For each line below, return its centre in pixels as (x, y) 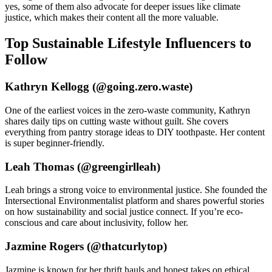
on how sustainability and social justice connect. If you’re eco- (124, 212)
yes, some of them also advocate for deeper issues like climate (123, 7)
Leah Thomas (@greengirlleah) (83, 166)
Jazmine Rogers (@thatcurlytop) (86, 246)
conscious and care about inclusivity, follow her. (97, 223)
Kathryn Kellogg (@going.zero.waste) (99, 87)
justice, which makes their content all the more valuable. (112, 18)
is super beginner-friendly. (55, 143)
